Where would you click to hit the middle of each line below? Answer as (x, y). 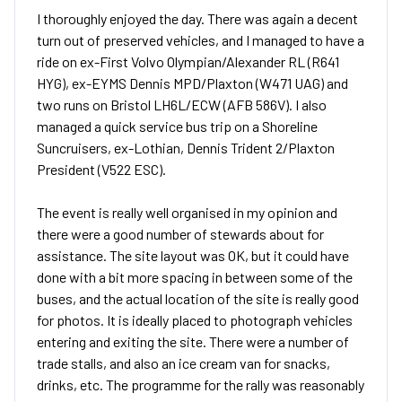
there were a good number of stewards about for (180, 234)
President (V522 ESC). (103, 169)
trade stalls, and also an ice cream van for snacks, (184, 363)
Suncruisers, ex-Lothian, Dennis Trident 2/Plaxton (186, 148)
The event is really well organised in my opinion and (187, 212)
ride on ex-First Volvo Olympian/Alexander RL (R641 (188, 61)
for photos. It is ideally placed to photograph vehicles (195, 320)
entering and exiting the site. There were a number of (193, 341)
